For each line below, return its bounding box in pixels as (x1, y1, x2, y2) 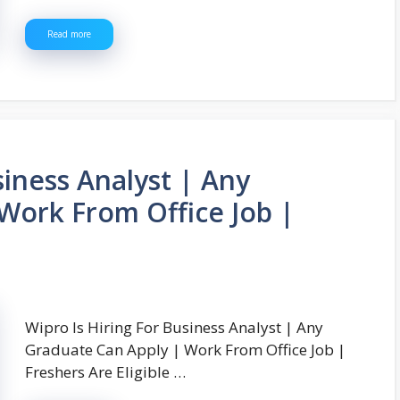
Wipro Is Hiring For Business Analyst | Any (25, 316, 323, 337)
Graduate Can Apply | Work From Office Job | (25, 338, 346, 360)
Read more (47, 28, 91, 41)
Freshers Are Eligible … (25, 361, 186, 382)
